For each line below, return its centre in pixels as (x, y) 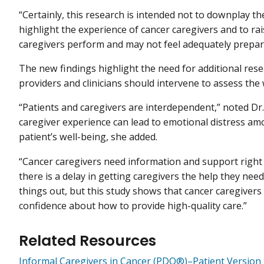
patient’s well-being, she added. (88, 137)
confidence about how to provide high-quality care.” (133, 205)
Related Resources (88, 240)
